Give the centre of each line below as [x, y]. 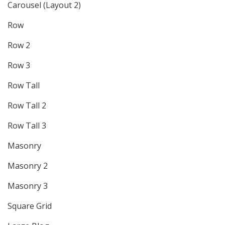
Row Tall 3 [27, 126]
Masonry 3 [28, 186]
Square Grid [30, 206]
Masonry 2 [28, 166]
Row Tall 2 [27, 105]
